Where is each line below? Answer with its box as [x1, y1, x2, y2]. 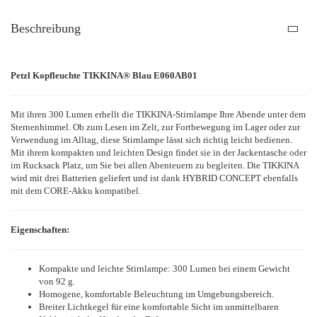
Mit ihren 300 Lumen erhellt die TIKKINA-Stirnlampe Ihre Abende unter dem [11, 109, 306, 120]
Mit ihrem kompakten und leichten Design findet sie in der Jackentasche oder [11, 147, 306, 158]
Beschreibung [11, 21, 81, 35]
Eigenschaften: [11, 224, 69, 235]
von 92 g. [39, 276, 75, 287]
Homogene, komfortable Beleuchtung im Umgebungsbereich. [39, 289, 274, 299]
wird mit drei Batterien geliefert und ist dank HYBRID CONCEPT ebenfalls [11, 173, 298, 183]
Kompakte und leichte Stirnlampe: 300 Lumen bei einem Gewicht [39, 263, 290, 274]
